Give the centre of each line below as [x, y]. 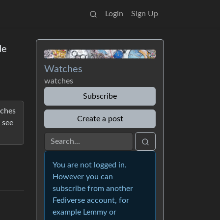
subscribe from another [93, 189]
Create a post [100, 119]
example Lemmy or [84, 212]
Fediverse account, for [91, 200]
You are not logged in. [90, 165]
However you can [83, 177]
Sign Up [145, 14]
